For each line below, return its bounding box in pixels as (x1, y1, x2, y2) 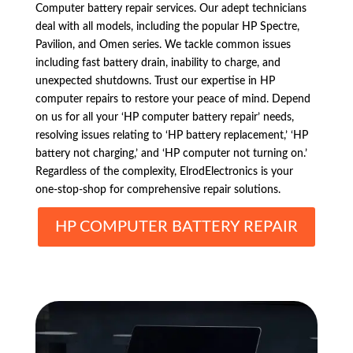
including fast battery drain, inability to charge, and (35, 58, 281, 69)
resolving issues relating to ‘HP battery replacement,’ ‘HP (35, 130, 308, 142)
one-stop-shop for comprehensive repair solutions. (35, 184, 281, 196)
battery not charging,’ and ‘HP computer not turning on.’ (35, 148, 307, 160)
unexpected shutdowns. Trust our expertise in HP (35, 76, 275, 87)
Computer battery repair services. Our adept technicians (35, 3, 307, 15)
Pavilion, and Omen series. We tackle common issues (35, 39, 291, 51)
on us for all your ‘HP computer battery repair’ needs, (35, 112, 294, 124)
